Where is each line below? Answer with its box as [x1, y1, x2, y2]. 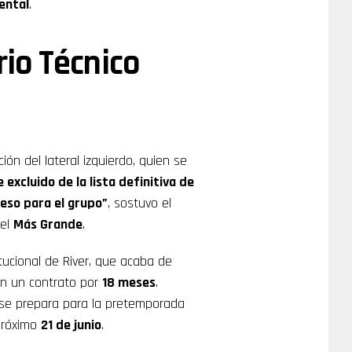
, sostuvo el [108, 194, 171, 212]
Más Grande [13, 215, 82, 233]
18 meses [102, 273, 156, 291]
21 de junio [41, 316, 101, 334]
